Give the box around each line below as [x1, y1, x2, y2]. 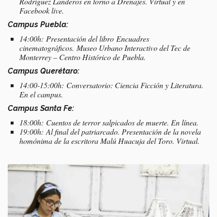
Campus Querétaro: [8, 66, 79, 76]
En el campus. [19, 89, 63, 100]
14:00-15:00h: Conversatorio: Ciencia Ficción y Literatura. [19, 80, 203, 91]
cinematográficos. [19, 43, 77, 53]
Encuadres [116, 33, 149, 44]
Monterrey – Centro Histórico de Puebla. [19, 52, 146, 62]
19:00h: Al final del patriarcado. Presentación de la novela [19, 126, 201, 137]
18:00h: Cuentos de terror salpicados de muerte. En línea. [19, 117, 199, 128]
